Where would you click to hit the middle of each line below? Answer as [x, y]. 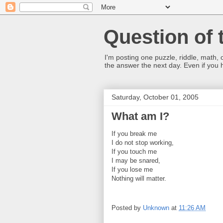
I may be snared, [136, 161]
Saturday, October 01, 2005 [155, 97]
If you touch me [134, 152]
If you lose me [132, 169]
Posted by [127, 208]
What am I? [140, 116]
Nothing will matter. [139, 178]
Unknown [156, 208]
